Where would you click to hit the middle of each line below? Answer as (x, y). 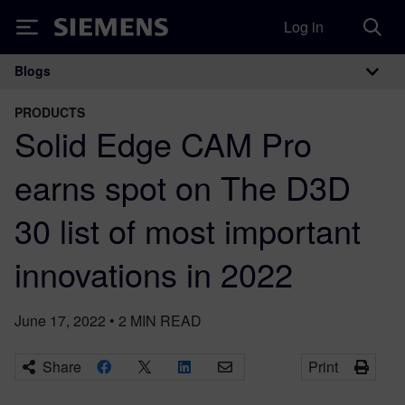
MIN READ (166, 320)
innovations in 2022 (154, 273)
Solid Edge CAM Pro (163, 143)
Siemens (84, 30)
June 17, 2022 (60, 320)
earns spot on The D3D (183, 187)
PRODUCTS (50, 112)
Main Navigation (126, 90)
